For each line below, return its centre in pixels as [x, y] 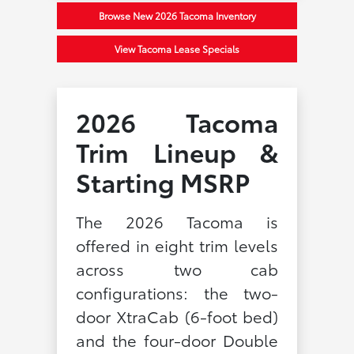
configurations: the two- [177, 292]
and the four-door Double [177, 339]
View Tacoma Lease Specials [177, 48]
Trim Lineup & [177, 151]
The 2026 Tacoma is [177, 221]
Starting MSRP [162, 181]
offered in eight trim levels [177, 245]
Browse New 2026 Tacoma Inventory [177, 15]
